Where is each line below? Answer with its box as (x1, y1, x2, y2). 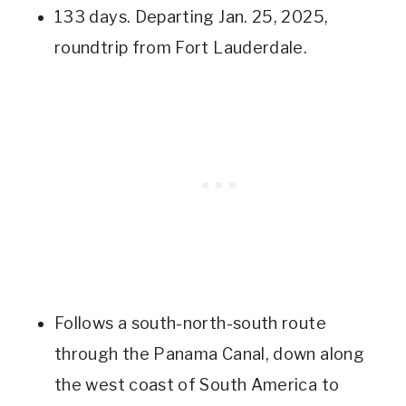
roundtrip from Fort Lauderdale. (54, 38, 308, 58)
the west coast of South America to (54, 375, 340, 395)
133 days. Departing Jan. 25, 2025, (54, 7, 329, 27)
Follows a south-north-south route (54, 314, 326, 333)
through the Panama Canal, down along (54, 344, 364, 364)
